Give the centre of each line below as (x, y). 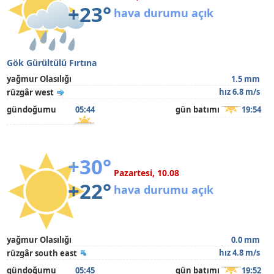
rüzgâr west (31, 92)
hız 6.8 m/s (239, 92)
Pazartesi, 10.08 (147, 173)
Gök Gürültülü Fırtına (52, 63)
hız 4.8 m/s (239, 253)
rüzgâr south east (42, 253)
